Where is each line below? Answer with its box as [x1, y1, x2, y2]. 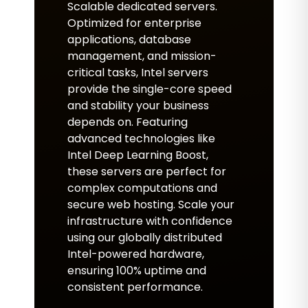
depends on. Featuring [67, 114, 188, 130]
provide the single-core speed [67, 81, 232, 97]
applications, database [67, 32, 191, 47]
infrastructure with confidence [67, 213, 232, 229]
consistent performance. [67, 279, 203, 295]
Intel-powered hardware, [67, 246, 204, 262]
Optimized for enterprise [67, 15, 201, 31]
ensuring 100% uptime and [67, 263, 206, 278]
